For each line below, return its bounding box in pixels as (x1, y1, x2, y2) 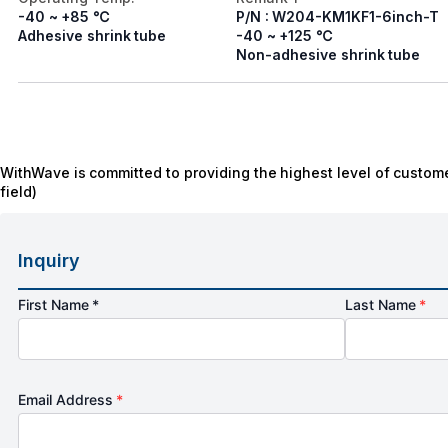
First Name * (18, 296, 100, 314)
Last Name (345, 296, 420, 314)
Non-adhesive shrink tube (236, 46, 421, 64)
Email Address (18, 391, 117, 409)
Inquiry (18, 250, 80, 272)
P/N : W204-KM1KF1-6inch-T (236, 8, 440, 26)
